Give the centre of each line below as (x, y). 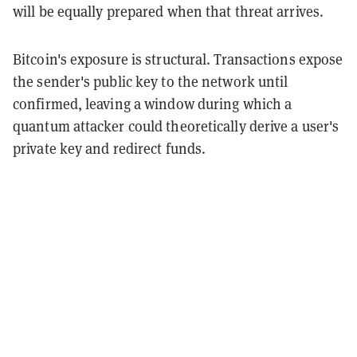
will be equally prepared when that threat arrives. (169, 11)
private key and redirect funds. (110, 148)
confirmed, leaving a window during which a (153, 104)
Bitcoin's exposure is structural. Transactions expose (178, 59)
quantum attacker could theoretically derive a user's (176, 126)
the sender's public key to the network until (151, 81)
